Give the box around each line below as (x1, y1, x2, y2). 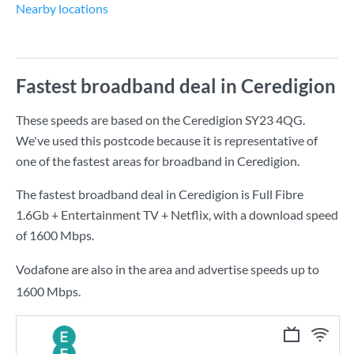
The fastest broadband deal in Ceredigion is (16, 186, 252, 201)
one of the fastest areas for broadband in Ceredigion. (16, 153, 299, 168)
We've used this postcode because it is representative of (16, 133, 318, 148)
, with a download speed (209, 207, 338, 222)
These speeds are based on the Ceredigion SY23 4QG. (16, 112, 305, 127)
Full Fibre (252, 186, 303, 201)
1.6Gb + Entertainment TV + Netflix (16, 207, 209, 222)
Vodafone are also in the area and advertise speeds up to (16, 262, 319, 277)
